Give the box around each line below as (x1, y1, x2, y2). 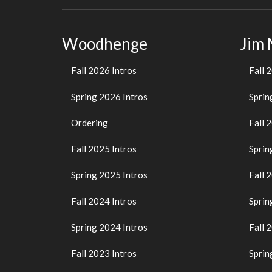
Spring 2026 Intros (71, 91, 148, 103)
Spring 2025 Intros (71, 169, 148, 181)
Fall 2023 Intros (71, 248, 137, 259)
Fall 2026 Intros (71, 65, 137, 76)
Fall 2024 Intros (71, 195, 137, 207)
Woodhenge (62, 33, 148, 53)
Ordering (71, 117, 108, 129)
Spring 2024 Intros (71, 222, 148, 233)
